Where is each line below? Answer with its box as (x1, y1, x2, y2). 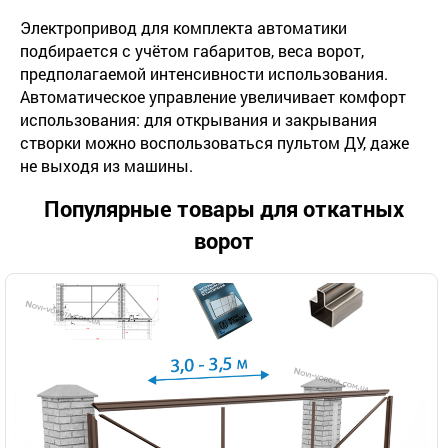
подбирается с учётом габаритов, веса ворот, (20, 39, 364, 61)
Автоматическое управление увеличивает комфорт (20, 85, 406, 107)
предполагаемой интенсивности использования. (20, 62, 388, 84)
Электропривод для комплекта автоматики (20, 16, 347, 38)
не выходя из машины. (20, 154, 193, 176)
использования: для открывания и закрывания (20, 108, 377, 130)
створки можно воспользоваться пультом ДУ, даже (20, 131, 409, 153)
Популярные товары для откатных (44, 193, 404, 223)
